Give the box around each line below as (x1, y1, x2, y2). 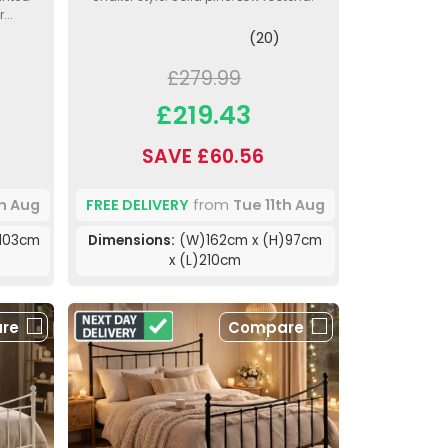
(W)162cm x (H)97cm (175, 231, 323, 251)
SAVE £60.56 (142, 143, 265, 171)
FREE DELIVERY (85, 194, 189, 215)
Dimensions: (88, 231, 176, 251)
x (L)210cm (169, 251, 242, 271)
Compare (227, 317, 304, 339)
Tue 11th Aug (232, 194, 325, 215)
